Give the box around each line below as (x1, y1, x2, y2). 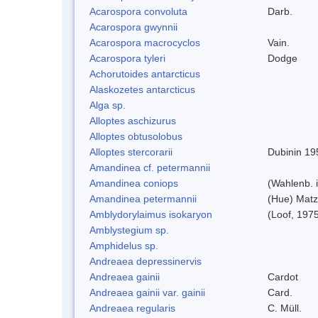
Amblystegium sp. (89, 224, 169, 236)
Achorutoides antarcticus (89, 67, 200, 79)
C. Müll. (268, 302, 302, 314)
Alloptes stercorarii (89, 146, 172, 158)
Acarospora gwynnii (89, 21, 177, 33)
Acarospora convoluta (89, 5, 187, 17)
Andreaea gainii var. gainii (89, 286, 205, 298)
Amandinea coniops (89, 177, 178, 189)
